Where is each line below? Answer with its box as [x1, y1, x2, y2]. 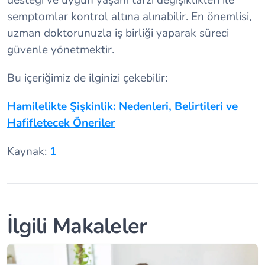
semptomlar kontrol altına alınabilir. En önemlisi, [7, 9, 251, 25]
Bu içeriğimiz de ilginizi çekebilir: [7, 70, 167, 86]
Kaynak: [7, 144, 50, 160]
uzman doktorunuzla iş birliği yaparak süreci [7, 25, 229, 41]
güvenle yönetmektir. [7, 42, 114, 58]
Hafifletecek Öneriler [7, 115, 115, 131]
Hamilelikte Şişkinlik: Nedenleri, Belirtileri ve [7, 99, 238, 115]
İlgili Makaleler [7, 212, 147, 241]
